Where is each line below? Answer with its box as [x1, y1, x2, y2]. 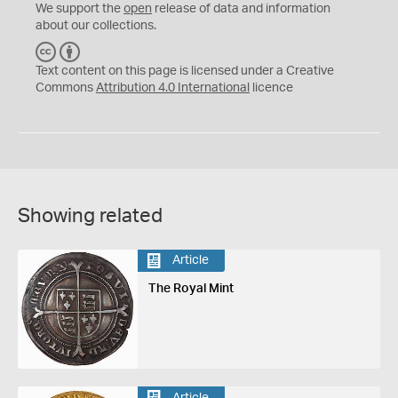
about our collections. [36, 19, 156, 32]
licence [250, 81, 293, 94]
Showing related [18, 205, 163, 226]
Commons [36, 81, 96, 94]
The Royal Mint [147, 282, 234, 295]
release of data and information [152, 2, 330, 15]
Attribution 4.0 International [96, 81, 250, 94]
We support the [36, 2, 123, 15]
